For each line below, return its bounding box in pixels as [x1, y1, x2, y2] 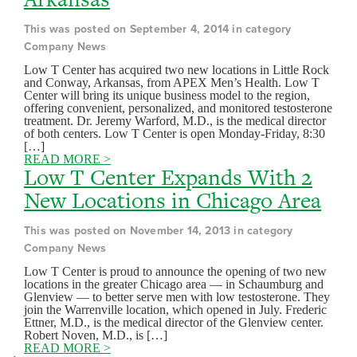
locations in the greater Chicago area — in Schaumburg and [24, 277, 324, 291]
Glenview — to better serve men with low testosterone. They [24, 290, 330, 304]
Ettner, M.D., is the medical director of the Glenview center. [24, 316, 324, 329]
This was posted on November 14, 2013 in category [24, 224, 293, 237]
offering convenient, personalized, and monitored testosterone [24, 101, 332, 115]
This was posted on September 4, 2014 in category [24, 22, 292, 36]
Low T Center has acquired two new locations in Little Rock [24, 63, 329, 76]
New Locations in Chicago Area [24, 185, 321, 215]
